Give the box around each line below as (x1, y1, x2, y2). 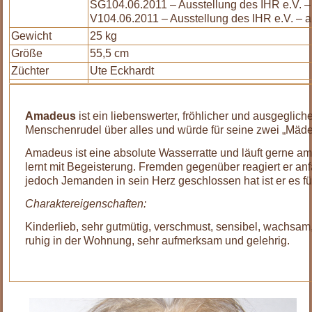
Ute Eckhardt (90, 65, 155, 77)
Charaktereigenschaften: (25, 198, 147, 210)
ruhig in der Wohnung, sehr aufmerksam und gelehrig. (25, 235, 290, 247)
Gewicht (11, 30, 52, 42)
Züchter (11, 65, 49, 77)
